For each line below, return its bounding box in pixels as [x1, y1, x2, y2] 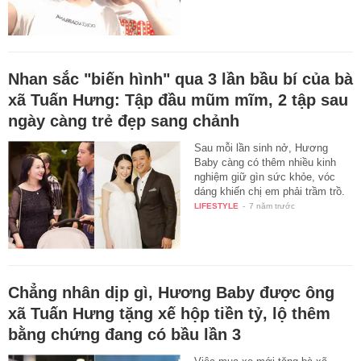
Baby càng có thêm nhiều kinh [194, 156, 337, 169]
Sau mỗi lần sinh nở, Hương [194, 142, 329, 155]
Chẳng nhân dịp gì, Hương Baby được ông [8, 284, 334, 302]
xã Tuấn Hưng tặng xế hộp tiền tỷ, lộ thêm [8, 305, 330, 323]
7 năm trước [249, 201, 296, 211]
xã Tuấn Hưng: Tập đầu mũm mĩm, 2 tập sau [8, 91, 348, 110]
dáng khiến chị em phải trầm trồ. [194, 185, 346, 198]
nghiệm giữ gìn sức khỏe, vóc [194, 171, 336, 184]
